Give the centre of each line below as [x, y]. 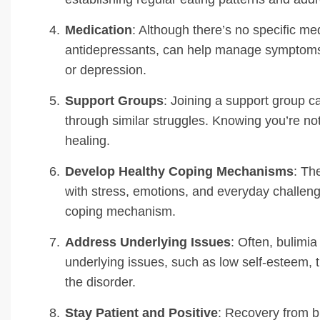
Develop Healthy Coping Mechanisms [179, 171]
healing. [87, 140]
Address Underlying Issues [148, 242]
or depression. [106, 70]
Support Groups [114, 100]
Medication [99, 30]
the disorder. [100, 282]
